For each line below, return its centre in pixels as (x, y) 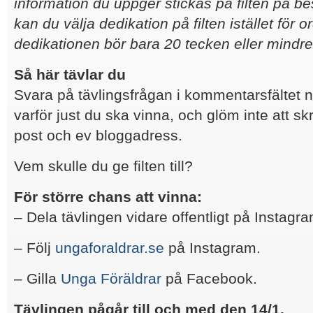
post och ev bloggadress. (98, 136)
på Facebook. (209, 279)
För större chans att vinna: (108, 197)
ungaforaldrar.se (110, 248)
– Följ (35, 248)
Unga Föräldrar (111, 279)
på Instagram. (212, 248)
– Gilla (37, 279)
